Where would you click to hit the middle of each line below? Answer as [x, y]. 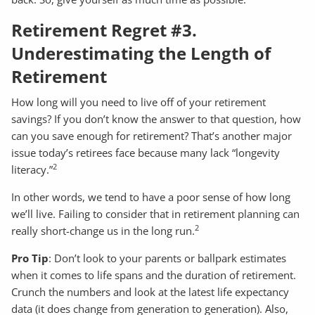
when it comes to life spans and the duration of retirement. [154, 275]
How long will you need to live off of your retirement [139, 102]
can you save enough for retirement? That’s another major [152, 135]
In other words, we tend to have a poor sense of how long [151, 197]
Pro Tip [30, 258]
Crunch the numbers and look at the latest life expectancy [150, 291]
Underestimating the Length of [141, 53]
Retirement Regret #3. [104, 30]
